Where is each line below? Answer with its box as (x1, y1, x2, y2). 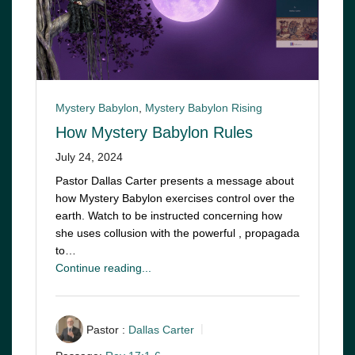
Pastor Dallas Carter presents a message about (55, 174, 294, 187)
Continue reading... (55, 261, 151, 274)
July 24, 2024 (55, 150, 123, 163)
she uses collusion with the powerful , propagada (55, 226, 300, 239)
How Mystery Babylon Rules (55, 123, 253, 141)
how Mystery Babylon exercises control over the (55, 191, 295, 204)
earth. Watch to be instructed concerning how (55, 208, 282, 222)
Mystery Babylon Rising (145, 101, 262, 114)
